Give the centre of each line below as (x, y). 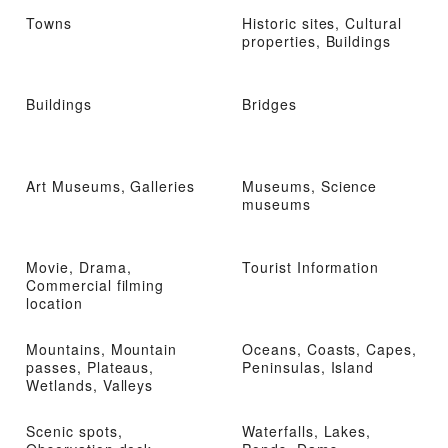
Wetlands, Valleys (90, 384)
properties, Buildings (317, 40)
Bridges (269, 104)
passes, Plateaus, (90, 366)
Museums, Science (310, 185)
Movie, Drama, (79, 267)
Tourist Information (311, 267)
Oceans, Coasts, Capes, (330, 348)
